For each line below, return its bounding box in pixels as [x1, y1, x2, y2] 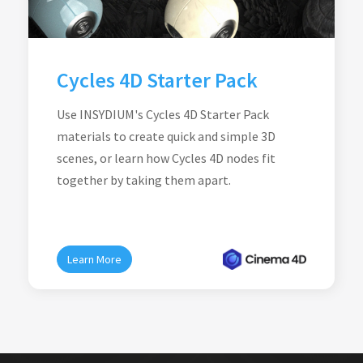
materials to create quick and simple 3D [57, 128, 275, 144]
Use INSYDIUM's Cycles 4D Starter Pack [57, 106, 269, 122]
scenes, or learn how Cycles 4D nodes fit [57, 150, 275, 166]
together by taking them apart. [57, 172, 231, 188]
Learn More [67, 252, 122, 267]
